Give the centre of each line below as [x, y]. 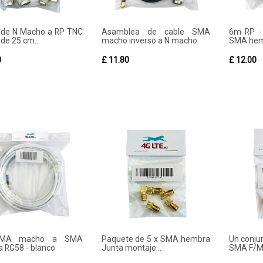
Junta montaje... [131, 248]
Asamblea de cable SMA [156, 31]
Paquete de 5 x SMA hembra [156, 239]
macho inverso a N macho [149, 40]
